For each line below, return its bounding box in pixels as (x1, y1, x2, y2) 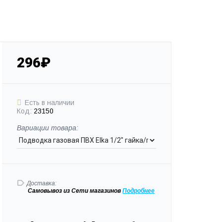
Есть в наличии (25, 98, 75, 107)
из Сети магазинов (63, 187, 123, 194)
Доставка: (26, 179, 56, 187)
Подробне (122, 187, 152, 194)
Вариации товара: (16, 123, 78, 132)
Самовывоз (28, 187, 64, 194)
